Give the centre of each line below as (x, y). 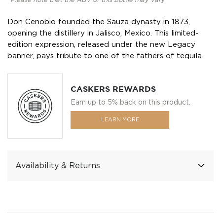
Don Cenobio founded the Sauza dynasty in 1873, (99, 22)
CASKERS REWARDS (113, 89)
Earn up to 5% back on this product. (130, 102)
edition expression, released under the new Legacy (101, 44)
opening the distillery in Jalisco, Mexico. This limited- (103, 33)
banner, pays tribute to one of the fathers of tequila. (105, 56)
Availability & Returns (58, 166)
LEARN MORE (120, 120)
